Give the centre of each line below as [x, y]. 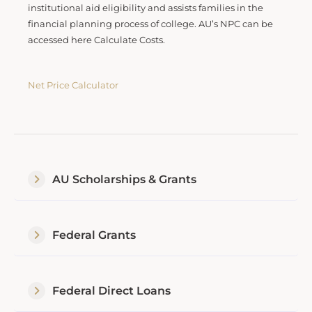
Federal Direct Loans [111, 290]
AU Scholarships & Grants [124, 179]
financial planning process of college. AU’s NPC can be [150, 24]
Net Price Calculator [73, 86]
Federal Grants [94, 235]
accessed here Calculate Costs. [96, 40]
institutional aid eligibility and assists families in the [146, 8]
